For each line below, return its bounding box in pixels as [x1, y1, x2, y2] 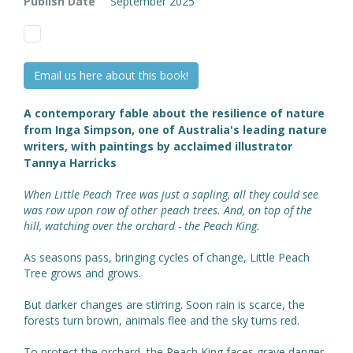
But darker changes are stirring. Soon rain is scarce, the [24, 296, 305, 312]
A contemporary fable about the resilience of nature [24, 105, 325, 121]
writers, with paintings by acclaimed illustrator [24, 138, 292, 154]
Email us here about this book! [34, 67, 188, 83]
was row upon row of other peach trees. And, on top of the [24, 202, 312, 217]
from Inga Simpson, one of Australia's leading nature [24, 121, 327, 137]
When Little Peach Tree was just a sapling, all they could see [24, 186, 318, 202]
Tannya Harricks [24, 154, 117, 170]
